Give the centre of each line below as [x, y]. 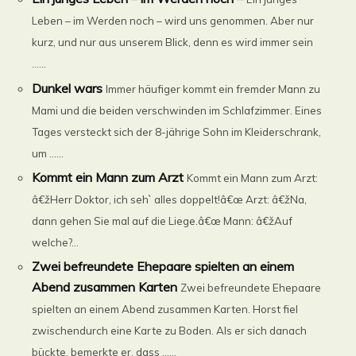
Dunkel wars [68, 88]
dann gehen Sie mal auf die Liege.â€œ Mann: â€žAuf [163, 221]
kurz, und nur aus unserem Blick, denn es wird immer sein [173, 43]
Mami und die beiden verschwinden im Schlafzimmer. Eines [177, 110]
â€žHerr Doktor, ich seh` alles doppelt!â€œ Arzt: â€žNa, [170, 199]
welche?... [56, 242]
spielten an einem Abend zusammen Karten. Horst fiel [165, 310]
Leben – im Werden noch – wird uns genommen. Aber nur [173, 21]
